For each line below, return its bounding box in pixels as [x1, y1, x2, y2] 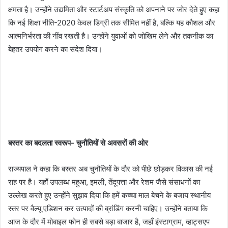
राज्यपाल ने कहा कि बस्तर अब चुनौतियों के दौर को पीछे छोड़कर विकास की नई [8, 164, 213, 174]
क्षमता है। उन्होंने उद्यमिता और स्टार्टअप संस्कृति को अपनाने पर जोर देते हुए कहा [8, 5, 219, 14]
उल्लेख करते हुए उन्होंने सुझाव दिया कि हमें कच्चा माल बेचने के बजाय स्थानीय [8, 190, 211, 200]
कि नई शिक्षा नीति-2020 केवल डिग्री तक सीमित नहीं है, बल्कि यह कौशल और [8, 18, 215, 27]
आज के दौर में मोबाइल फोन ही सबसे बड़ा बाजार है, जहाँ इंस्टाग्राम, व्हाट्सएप [8, 217, 210, 226]
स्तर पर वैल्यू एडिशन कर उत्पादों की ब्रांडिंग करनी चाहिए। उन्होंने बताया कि [8, 204, 208, 213]
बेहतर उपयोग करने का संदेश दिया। [8, 44, 102, 54]
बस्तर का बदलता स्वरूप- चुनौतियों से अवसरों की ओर [8, 138, 148, 148]
